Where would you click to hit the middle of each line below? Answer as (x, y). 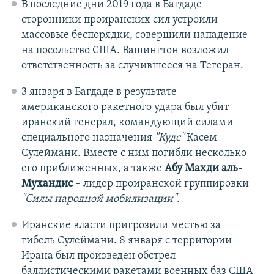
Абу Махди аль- (202, 168)
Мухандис (47, 183)
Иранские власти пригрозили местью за (121, 225)
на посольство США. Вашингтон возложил (125, 50)
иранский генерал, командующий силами (127, 122)
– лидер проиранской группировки (161, 183)
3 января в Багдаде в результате (99, 92)
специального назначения (88, 138)
